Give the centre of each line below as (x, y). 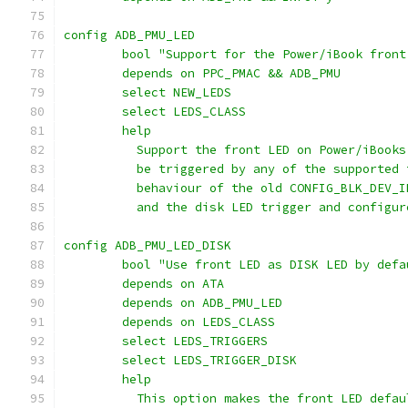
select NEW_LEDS (177, 92)
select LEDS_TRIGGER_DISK (209, 360)
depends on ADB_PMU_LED (202, 303)
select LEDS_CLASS (184, 112)
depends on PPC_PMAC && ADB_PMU (231, 73)
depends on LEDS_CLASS (199, 322)
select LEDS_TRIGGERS (195, 341)
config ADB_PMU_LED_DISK (148, 245)
